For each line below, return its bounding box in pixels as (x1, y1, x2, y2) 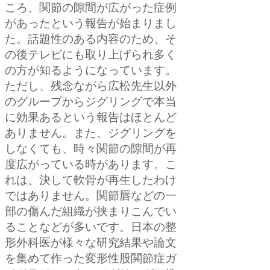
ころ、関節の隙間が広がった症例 (5, 2, 177, 16)
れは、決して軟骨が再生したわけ (5, 174, 177, 188)
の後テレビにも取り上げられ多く (5, 49, 177, 63)
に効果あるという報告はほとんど (5, 111, 177, 125)
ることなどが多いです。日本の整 (5, 221, 177, 235)
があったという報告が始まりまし (5, 17, 177, 31)
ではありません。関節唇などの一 (5, 190, 177, 204)
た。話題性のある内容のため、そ (5, 33, 177, 47)
